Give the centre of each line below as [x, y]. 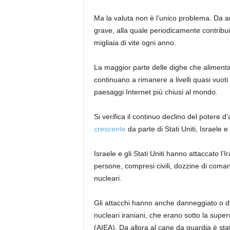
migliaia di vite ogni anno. [135, 43]
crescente [110, 129]
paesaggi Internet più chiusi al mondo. [156, 92]
